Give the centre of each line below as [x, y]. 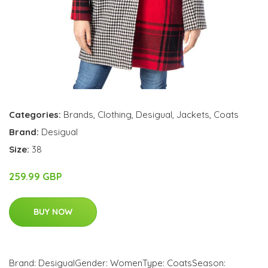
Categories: [35, 115]
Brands [78, 115]
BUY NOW [53, 212]
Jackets [193, 115]
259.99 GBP [36, 176]
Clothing [115, 115]
